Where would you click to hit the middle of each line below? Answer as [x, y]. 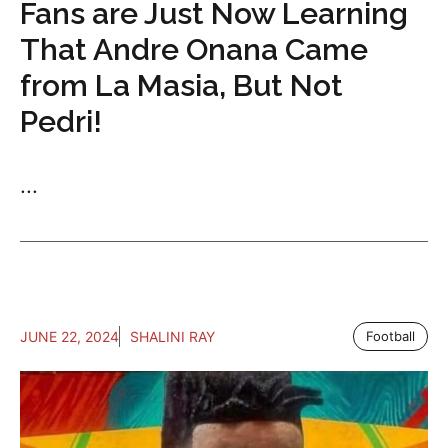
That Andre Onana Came [194, 50]
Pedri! [61, 122]
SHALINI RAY [172, 337]
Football [390, 336]
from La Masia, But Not [181, 86]
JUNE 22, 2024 [69, 337]
